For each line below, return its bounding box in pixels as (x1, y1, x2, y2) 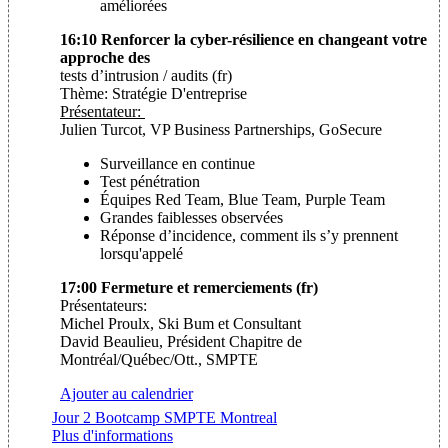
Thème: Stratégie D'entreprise (60, 84, 247, 102)
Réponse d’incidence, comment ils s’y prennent (100, 226, 398, 244)
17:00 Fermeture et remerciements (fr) (60, 278, 318, 296)
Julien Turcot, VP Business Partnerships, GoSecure (60, 120, 382, 138)
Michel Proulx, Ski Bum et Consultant (60, 314, 301, 332)
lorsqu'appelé (100, 244, 183, 262)
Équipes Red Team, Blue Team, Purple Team (100, 190, 385, 208)
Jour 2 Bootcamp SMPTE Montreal (52, 408, 277, 426)
